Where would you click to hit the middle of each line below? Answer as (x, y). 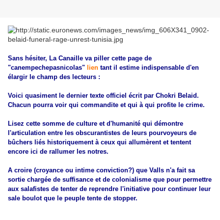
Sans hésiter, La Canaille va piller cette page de (80, 58)
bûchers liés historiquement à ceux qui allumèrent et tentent (99, 142)
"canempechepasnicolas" (47, 68)
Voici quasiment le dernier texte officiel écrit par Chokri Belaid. (103, 96)
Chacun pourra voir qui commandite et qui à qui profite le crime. (106, 105)
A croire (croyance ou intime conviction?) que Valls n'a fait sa (101, 170)
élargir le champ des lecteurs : (55, 77)
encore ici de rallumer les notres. (58, 152)
